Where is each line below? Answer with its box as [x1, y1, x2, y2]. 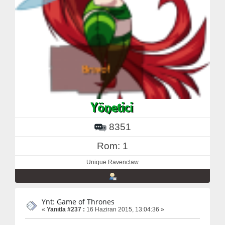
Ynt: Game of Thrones [42, 197, 115, 207]
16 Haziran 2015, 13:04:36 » [85, 206, 164, 213]
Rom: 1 [97, 141, 128, 152]
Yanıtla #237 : [47, 206, 85, 213]
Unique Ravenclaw [86, 159, 139, 166]
